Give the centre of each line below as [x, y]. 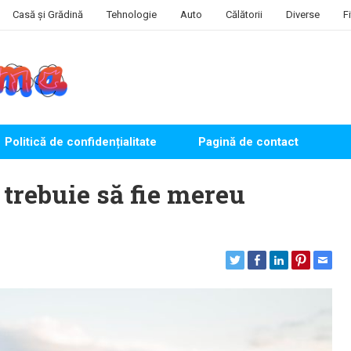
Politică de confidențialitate [80, 142]
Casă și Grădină [48, 14]
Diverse [303, 14]
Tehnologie [132, 14]
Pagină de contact [247, 142]
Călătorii [244, 14]
